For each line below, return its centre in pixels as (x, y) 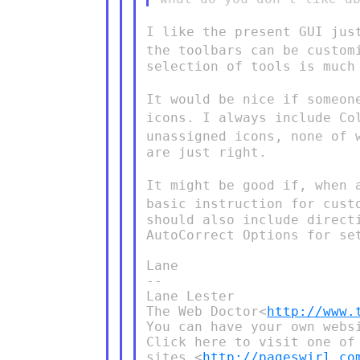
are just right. (207, 152)
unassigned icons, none (239, 136)
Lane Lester (191, 296)
